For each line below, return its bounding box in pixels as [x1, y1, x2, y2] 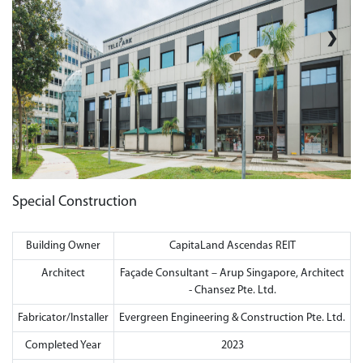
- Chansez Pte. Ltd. [188, 284, 276, 297]
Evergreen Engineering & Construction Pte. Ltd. [119, 312, 345, 324]
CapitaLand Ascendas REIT [169, 240, 296, 252]
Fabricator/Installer [18, 312, 109, 324]
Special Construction [12, 194, 137, 210]
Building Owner [26, 240, 100, 252]
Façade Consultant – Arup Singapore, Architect [120, 267, 344, 280]
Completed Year [25, 340, 101, 352]
